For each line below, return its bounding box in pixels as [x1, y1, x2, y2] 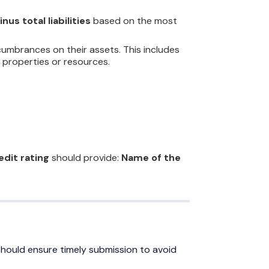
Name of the [121, 151, 181, 165]
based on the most [91, 14, 177, 28]
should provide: [49, 151, 121, 165]
